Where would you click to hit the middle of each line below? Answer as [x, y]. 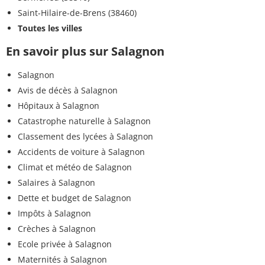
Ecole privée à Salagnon [65, 244]
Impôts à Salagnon [54, 213]
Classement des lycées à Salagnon [85, 136]
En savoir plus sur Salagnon [85, 51]
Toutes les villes [50, 28]
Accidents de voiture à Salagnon [81, 151]
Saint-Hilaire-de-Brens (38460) [77, 12]
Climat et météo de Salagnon [75, 167]
